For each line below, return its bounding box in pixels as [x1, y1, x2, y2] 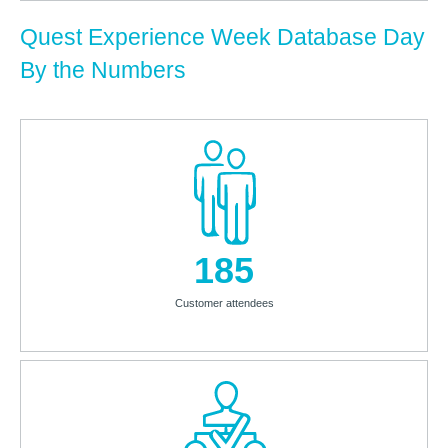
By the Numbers [20, 57, 186, 84]
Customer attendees [174, 296, 274, 309]
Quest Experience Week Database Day [20, 24, 425, 51]
